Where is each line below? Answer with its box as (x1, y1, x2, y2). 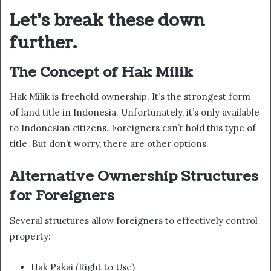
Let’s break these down (10, 9, 205, 33)
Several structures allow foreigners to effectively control (10, 214, 258, 226)
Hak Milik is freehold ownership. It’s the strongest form (10, 91, 250, 103)
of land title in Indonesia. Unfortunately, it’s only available (10, 106, 260, 119)
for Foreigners (10, 186, 114, 206)
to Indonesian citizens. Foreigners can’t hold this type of (10, 122, 256, 134)
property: (10, 230, 51, 242)
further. (10, 31, 77, 55)
